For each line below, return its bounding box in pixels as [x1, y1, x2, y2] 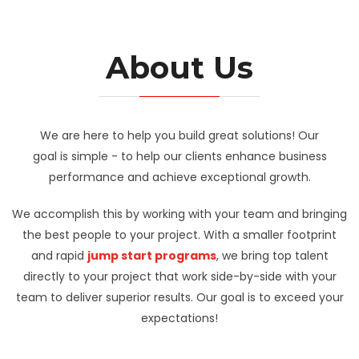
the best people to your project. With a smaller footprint [22, 227, 337, 243]
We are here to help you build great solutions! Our [40, 127, 319, 143]
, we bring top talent [216, 248, 329, 264]
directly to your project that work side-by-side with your [22, 268, 337, 284]
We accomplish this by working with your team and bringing [12, 206, 347, 222]
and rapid [30, 248, 87, 264]
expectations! [141, 310, 218, 326]
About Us [106, 49, 253, 87]
